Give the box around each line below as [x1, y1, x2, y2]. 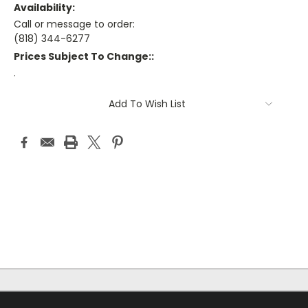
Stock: [14, 104, 45, 118]
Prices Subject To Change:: [14, 49, 154, 64]
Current [14, 91, 52, 104]
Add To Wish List [109, 97, 186, 111]
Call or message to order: [14, 17, 135, 32]
